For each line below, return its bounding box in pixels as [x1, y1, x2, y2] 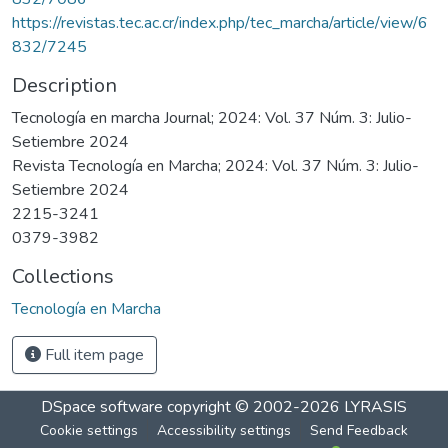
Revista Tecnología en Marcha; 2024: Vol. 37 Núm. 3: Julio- [12, 154, 419, 177]
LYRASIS [344, 395, 407, 418]
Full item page [41, 343, 144, 366]
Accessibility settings [157, 420, 291, 440]
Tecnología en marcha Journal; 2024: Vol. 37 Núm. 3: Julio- [12, 106, 412, 129]
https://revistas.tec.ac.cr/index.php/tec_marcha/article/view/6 [12, 11, 428, 34]
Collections [12, 262, 114, 290]
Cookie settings [40, 420, 138, 440]
